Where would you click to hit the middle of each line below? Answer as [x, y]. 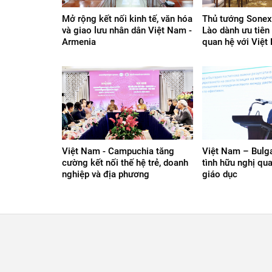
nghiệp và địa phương [106, 174]
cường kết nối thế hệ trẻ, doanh [125, 163]
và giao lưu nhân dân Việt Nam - [127, 30]
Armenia [79, 42]
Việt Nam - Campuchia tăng [118, 151]
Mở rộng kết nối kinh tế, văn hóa [127, 19]
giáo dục [220, 174]
